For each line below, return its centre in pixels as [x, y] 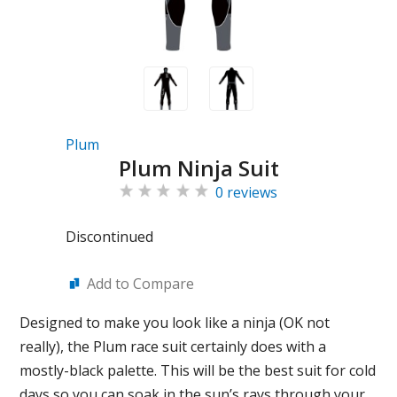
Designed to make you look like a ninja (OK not [175, 323]
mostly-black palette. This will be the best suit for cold [198, 370]
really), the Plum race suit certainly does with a [173, 346]
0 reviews [246, 192]
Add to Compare [140, 284]
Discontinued [109, 237]
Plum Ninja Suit [198, 168]
